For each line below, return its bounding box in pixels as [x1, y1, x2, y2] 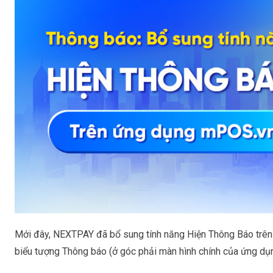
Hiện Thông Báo [187, 228, 253, 240]
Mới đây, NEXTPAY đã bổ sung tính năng [15, 228, 187, 240]
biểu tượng [15, 245, 62, 257]
